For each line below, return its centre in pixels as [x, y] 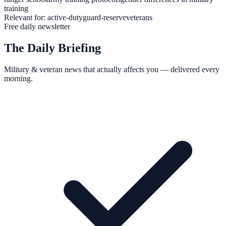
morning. [18, 79]
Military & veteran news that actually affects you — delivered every [112, 70]
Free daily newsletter [37, 27]
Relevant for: [25, 18]
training [16, 9]
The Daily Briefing [52, 48]
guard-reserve [104, 18]
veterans [139, 18]
